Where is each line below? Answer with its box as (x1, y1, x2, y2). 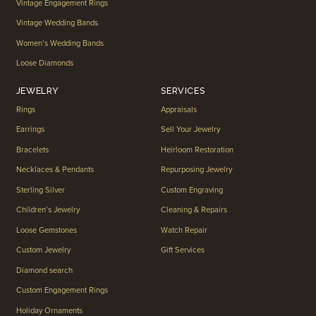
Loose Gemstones (16, 225, 77, 235)
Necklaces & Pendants (16, 165, 94, 175)
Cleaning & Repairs (161, 205, 228, 215)
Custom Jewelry (16, 245, 71, 255)
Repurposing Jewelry (161, 165, 233, 175)
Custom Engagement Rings (16, 286, 108, 296)
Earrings (16, 125, 44, 135)
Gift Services (161, 245, 205, 255)
